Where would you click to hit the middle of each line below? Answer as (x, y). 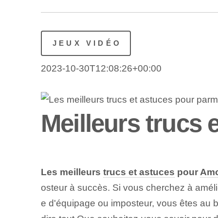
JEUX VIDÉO (87, 43)
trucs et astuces (139, 172)
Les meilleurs (72, 172)
